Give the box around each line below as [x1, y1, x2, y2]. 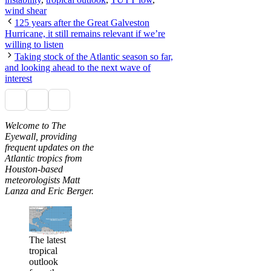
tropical [29, 246, 57, 256]
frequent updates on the [5, 142, 94, 152]
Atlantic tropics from [5, 152, 82, 163]
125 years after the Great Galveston [15, 17, 149, 28]
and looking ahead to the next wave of [5, 62, 151, 73]
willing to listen [5, 39, 64, 50]
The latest [29, 235, 66, 246]
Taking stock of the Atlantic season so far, [15, 51, 173, 62]
